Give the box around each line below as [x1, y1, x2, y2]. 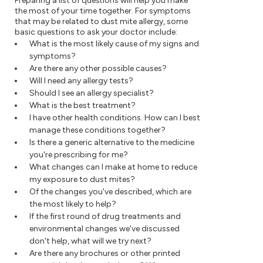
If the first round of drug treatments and [29, 211, 181, 222]
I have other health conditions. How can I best [29, 113, 200, 123]
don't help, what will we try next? [29, 236, 151, 247]
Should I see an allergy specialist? [29, 88, 154, 99]
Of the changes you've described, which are [29, 187, 191, 197]
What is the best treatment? [29, 100, 136, 111]
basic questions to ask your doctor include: [15, 27, 178, 38]
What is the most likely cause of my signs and [29, 39, 199, 49]
